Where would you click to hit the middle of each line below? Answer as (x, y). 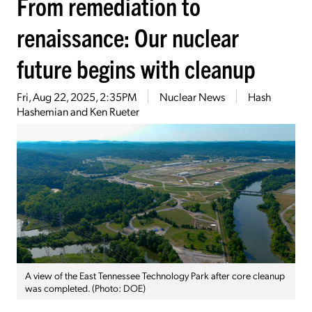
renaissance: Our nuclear (128, 37)
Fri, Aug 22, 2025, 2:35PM (77, 97)
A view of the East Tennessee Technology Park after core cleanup (155, 275)
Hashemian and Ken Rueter (78, 111)
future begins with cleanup (136, 68)
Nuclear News (192, 97)
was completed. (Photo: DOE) (85, 288)
